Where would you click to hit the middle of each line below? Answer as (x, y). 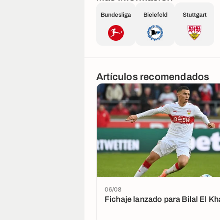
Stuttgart (194, 15)
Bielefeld (155, 15)
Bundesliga (116, 15)
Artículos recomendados (153, 76)
